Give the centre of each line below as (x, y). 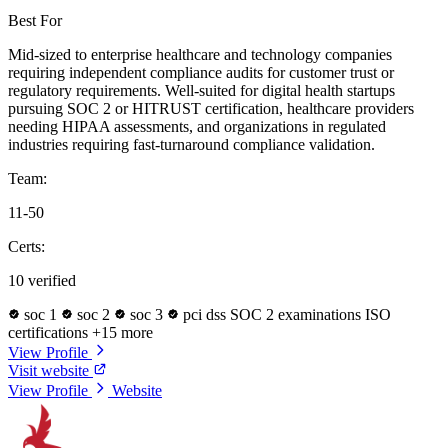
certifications (50, 333)
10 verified (42, 281)
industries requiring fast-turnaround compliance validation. (191, 145)
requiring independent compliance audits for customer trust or (201, 73)
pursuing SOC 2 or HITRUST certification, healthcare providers (211, 109)
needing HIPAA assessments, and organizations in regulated (197, 127)
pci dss (204, 315)
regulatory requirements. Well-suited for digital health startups (201, 91)
